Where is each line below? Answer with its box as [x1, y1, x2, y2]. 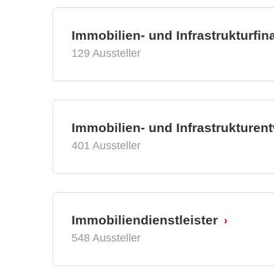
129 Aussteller [72, 46, 141, 59]
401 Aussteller [72, 139, 141, 152]
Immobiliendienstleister [72, 212, 218, 227]
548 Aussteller [72, 231, 141, 244]
